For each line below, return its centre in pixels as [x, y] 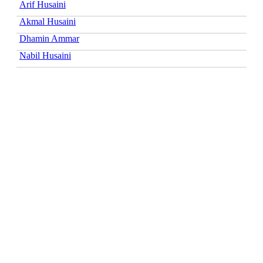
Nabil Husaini [45, 55]
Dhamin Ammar [49, 38]
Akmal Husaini [48, 21]
